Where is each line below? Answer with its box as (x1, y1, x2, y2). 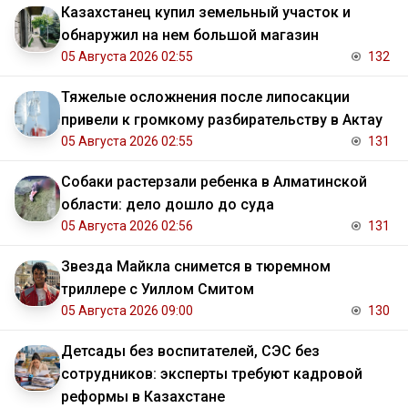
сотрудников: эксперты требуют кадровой (61, 365, 362, 383)
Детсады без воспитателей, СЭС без (61, 342, 320, 361)
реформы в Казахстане (61, 388, 225, 406)
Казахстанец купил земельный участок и (61, 4, 351, 22)
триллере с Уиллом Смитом (61, 280, 254, 299)
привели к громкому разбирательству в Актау (61, 111, 382, 129)
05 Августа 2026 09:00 (61, 303, 193, 319)
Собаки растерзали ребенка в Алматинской (61, 173, 367, 191)
